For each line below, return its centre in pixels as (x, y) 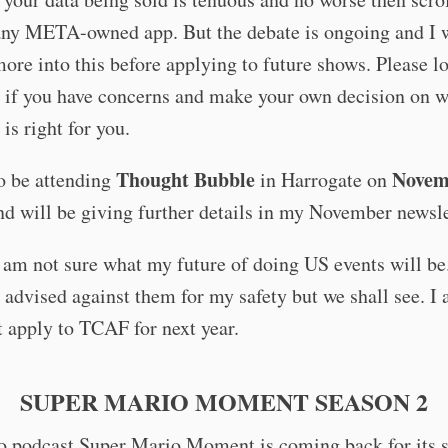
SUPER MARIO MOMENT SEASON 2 (224, 402)
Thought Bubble (185, 180)
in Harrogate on (323, 180)
